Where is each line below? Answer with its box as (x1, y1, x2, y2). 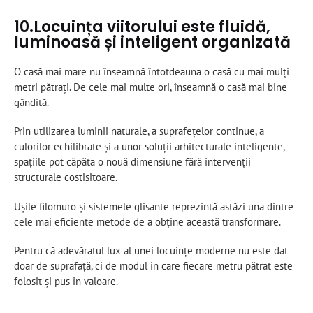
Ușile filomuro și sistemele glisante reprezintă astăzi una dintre (14, 199, 293, 213)
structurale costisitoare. (14, 170, 117, 184)
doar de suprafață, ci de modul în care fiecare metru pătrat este (14, 259, 293, 273)
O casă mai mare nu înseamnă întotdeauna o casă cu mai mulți (14, 64, 289, 78)
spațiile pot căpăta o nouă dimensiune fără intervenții (14, 155, 251, 169)
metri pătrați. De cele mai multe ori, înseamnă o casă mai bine (14, 80, 287, 94)
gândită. (14, 95, 49, 109)
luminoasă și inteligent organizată (14, 31, 291, 53)
